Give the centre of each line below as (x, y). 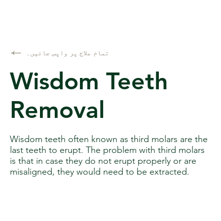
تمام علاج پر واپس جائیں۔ (68, 53)
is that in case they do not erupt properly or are (103, 161)
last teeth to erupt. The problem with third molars (107, 150)
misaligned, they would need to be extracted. (100, 172)
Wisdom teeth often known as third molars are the (109, 139)
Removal (57, 110)
